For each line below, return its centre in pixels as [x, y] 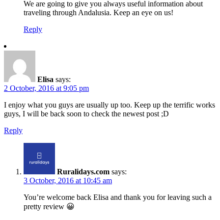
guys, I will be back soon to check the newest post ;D [86, 114]
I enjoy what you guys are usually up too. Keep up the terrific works [110, 105]
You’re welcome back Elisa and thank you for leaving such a [118, 197]
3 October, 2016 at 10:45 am [68, 181]
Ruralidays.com [83, 172]
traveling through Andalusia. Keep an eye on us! [98, 13]
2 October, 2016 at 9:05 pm [46, 88]
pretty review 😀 [49, 207]
